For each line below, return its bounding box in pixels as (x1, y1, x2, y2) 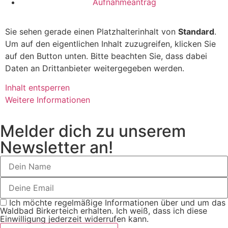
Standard (178, 26, 214, 37)
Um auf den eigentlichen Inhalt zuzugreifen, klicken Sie (5, 38, 216, 49)
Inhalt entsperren (5, 82, 70, 93)
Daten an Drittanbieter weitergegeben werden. (5, 63, 184, 73)
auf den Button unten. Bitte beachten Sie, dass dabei (5, 50, 207, 61)
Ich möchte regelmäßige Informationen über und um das (7, 197, 225, 208)
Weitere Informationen (5, 95, 90, 105)
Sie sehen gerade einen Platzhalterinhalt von (5, 26, 178, 37)
